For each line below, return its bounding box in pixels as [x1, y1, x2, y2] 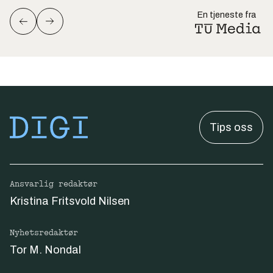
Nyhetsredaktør [10, 227, 78, 238]
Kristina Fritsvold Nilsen [10, 194, 130, 207]
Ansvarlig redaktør [10, 179, 97, 189]
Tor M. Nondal [10, 243, 81, 256]
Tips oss [210, 121, 253, 133]
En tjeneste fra [197, 10, 256, 19]
